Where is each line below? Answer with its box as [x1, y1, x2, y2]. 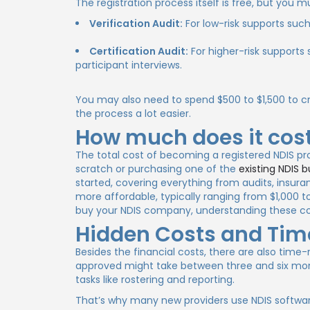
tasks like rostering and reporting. [75, 273, 235, 286]
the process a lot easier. [75, 107, 192, 120]
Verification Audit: [89, 17, 183, 30]
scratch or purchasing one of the [75, 162, 239, 176]
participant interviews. [75, 58, 183, 72]
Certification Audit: [89, 44, 189, 58]
